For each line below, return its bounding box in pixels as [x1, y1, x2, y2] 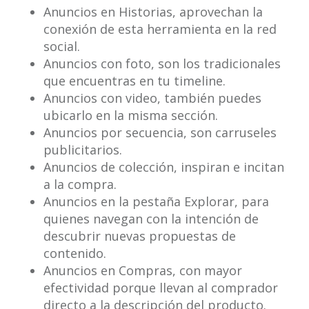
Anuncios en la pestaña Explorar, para [43, 193, 269, 210]
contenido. [43, 245, 106, 262]
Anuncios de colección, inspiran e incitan [43, 159, 284, 176]
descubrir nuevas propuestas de [43, 228, 236, 245]
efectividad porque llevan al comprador [43, 279, 278, 297]
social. [43, 38, 80, 55]
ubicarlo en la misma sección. [43, 107, 218, 124]
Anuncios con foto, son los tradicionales [43, 55, 281, 72]
